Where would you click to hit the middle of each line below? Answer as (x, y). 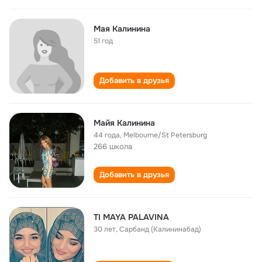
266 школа (113, 146)
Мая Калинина (122, 29)
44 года (107, 135)
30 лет (105, 229)
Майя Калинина (124, 123)
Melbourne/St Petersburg (165, 135)
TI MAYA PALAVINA (131, 217)
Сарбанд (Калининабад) (160, 229)
